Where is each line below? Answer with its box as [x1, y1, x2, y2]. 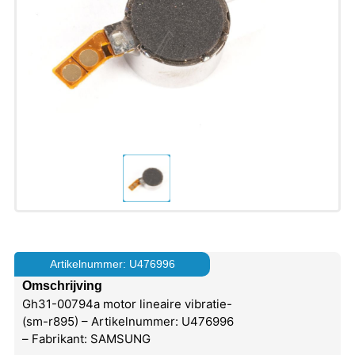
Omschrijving [21, 278, 102, 292]
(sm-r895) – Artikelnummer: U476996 [21, 313, 234, 329]
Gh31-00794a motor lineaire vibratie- [21, 296, 232, 311]
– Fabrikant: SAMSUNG [21, 330, 151, 346]
